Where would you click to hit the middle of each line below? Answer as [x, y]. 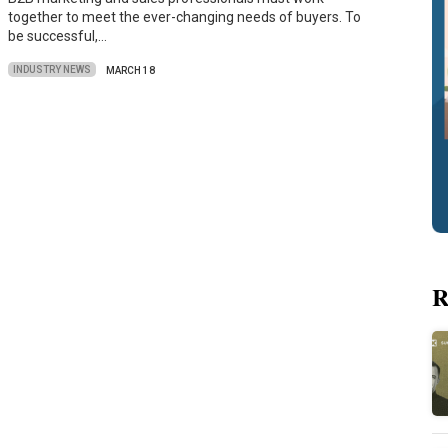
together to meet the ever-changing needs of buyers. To [185, 17]
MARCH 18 [131, 70]
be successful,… [58, 36]
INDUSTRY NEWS [52, 70]
